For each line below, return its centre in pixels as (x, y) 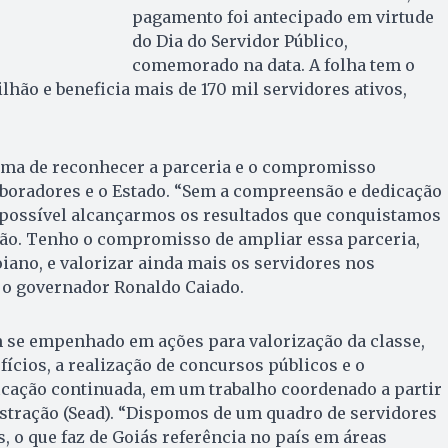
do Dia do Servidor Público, (239, 40)
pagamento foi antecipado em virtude (282, 16)
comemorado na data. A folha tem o (273, 64)
